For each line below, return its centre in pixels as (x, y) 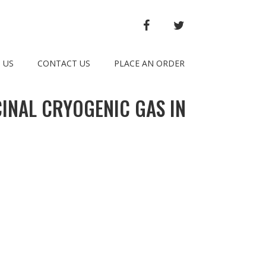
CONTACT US (64, 63)
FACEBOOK (172, 24)
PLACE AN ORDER (149, 63)
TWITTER (204, 24)
